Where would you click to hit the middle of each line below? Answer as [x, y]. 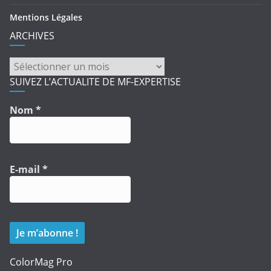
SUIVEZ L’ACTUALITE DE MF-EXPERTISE [95, 82]
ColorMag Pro [41, 262]
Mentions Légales [46, 17]
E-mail [26, 169]
